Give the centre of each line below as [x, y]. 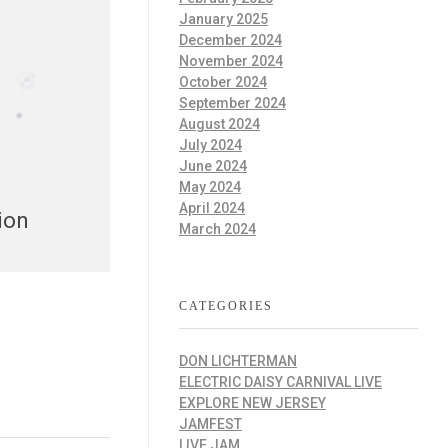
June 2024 [213, 166]
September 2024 [232, 103]
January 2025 [223, 19]
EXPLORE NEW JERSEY [252, 403]
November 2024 [231, 61]
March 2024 [217, 229]
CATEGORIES [226, 306]
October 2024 [223, 82]
